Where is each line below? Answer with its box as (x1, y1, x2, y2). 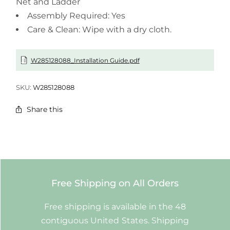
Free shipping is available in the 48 (44, 201, 186, 212)
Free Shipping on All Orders (51, 177, 179, 189)
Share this (27, 105, 63, 114)
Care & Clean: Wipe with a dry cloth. (27, 25, 172, 35)
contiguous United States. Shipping (41, 215, 189, 225)
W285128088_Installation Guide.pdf (30, 56, 140, 64)
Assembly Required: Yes (27, 11, 126, 21)
